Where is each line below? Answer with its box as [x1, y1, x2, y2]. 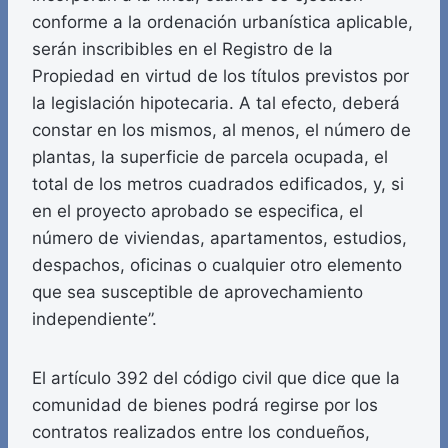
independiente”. [32, 309, 157, 330]
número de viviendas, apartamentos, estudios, [32, 228, 407, 249]
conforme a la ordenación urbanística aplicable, [32, 12, 413, 33]
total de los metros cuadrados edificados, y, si [32, 174, 404, 195]
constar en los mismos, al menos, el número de [32, 120, 411, 141]
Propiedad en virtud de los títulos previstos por [32, 66, 409, 87]
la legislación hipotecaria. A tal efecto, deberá [32, 93, 400, 114]
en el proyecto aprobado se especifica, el [32, 201, 363, 222]
